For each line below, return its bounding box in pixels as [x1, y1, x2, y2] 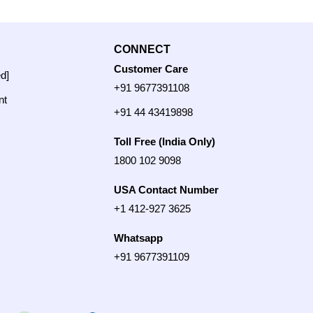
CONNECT [114, 43, 170, 55]
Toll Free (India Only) [114, 135, 215, 147]
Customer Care [114, 62, 188, 75]
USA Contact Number [114, 183, 219, 196]
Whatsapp [114, 231, 163, 244]
